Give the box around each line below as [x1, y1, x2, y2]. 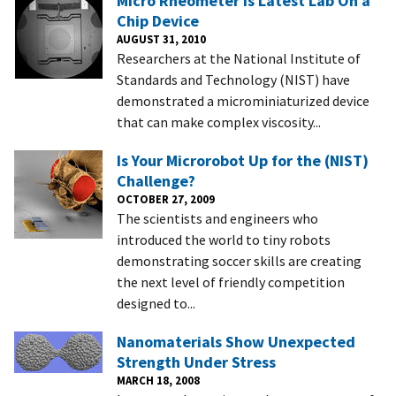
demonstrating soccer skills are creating [117, 251, 362, 270]
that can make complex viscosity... [117, 112, 321, 131]
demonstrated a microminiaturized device [117, 91, 369, 110]
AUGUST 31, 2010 [117, 31, 206, 46]
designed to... [117, 293, 195, 312]
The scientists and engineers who [117, 209, 318, 227]
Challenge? [117, 170, 195, 191]
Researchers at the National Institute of [117, 49, 361, 67]
